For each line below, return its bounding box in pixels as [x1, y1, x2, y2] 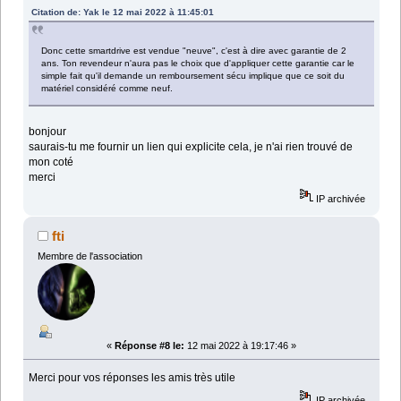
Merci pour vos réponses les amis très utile [29, 371, 236, 385]
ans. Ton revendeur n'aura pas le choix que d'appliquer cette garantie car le [41, 58, 355, 69]
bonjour [29, 125, 67, 139]
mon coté [29, 156, 74, 169]
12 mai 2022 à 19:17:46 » [184, 339, 296, 351]
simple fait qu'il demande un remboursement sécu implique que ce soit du [41, 71, 346, 81]
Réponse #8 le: [115, 339, 184, 351]
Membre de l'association [37, 251, 142, 262]
